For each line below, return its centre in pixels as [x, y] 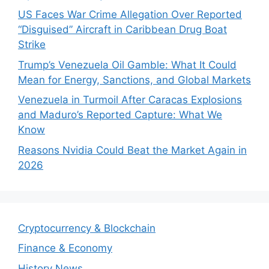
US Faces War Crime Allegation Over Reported [130, 15]
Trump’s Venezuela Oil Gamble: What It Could [127, 65]
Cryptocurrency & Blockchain [87, 228]
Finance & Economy [65, 248]
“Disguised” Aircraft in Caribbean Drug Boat [122, 30]
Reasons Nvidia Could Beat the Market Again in [132, 150]
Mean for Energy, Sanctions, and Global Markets [134, 80]
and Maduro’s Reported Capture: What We [120, 115]
